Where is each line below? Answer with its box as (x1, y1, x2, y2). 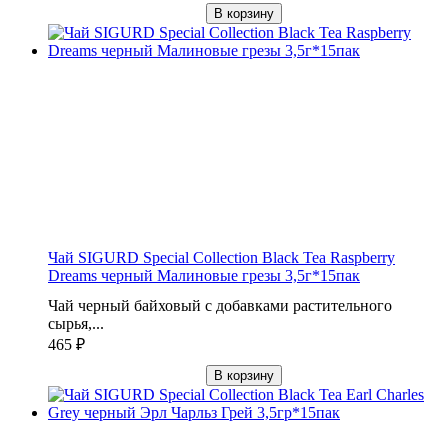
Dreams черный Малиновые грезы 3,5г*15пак (48, 266, 360, 284)
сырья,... (48, 314, 104, 332)
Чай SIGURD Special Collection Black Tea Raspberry (48, 248, 395, 266)
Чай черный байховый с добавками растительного (48, 296, 392, 314)
